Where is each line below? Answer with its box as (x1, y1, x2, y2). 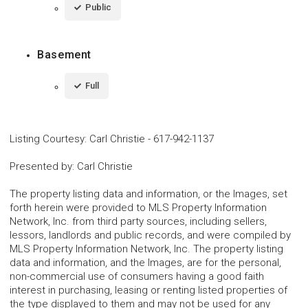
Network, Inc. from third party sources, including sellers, (10, 214, 267, 228)
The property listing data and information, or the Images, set (10, 187, 287, 200)
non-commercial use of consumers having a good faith (10, 269, 264, 283)
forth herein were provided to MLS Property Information (10, 201, 267, 214)
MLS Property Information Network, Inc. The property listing (10, 242, 283, 255)
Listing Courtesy (10, 132, 85, 145)
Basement (37, 47, 92, 61)
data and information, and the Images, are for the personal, (10, 256, 281, 269)
